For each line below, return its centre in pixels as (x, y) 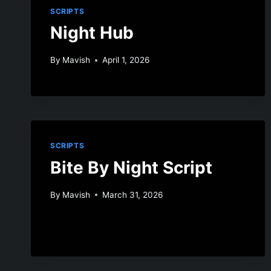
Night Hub (92, 33)
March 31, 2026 (133, 194)
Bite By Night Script (131, 168)
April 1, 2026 (126, 60)
